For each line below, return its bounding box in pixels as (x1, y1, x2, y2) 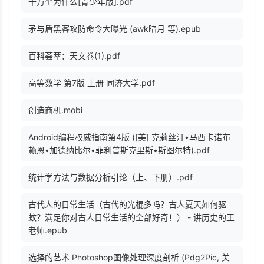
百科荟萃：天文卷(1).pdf (28, 51, 120, 61)
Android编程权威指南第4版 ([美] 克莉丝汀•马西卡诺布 (28, 132, 230, 143)
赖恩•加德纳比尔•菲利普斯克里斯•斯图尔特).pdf (28, 145, 210, 156)
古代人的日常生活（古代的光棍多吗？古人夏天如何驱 (28, 199, 226, 210)
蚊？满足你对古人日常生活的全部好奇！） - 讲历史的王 (28, 212, 235, 223)
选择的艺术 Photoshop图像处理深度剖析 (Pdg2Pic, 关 (28, 252, 230, 263)
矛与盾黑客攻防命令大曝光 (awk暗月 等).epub (28, 24, 201, 34)
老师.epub (28, 225, 67, 236)
